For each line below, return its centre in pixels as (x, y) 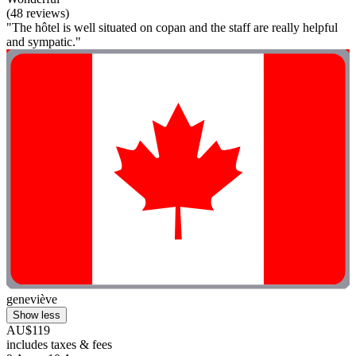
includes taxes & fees (59, 345)
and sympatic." (44, 41)
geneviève (32, 300)
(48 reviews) (38, 13)
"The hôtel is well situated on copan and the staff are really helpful (172, 27)
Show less (37, 315)
